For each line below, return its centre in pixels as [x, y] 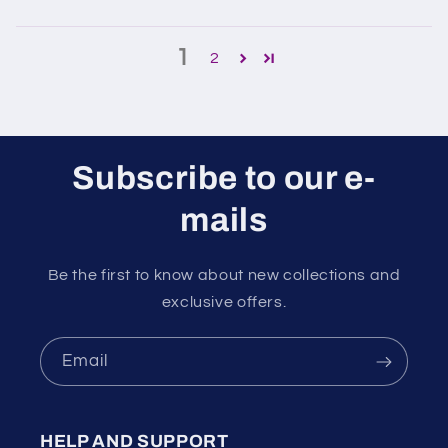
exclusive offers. [224, 302]
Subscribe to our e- [224, 178]
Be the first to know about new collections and [224, 275]
